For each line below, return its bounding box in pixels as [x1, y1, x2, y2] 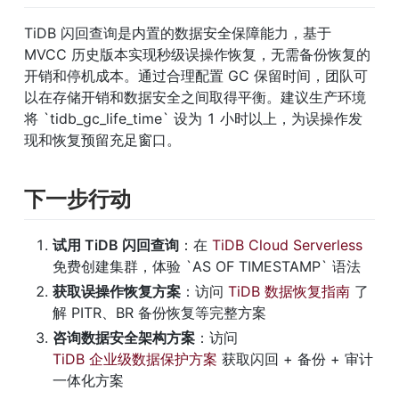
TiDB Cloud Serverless [212, 235, 362, 254]
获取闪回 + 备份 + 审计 [217, 349, 373, 368]
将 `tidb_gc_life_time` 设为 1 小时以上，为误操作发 [24, 109, 362, 127]
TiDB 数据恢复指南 [228, 281, 350, 300]
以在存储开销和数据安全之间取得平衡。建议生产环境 [24, 87, 366, 106]
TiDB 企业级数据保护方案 [53, 349, 217, 368]
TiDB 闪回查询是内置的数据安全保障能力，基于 [24, 23, 331, 42]
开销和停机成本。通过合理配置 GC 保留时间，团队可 [24, 66, 368, 85]
